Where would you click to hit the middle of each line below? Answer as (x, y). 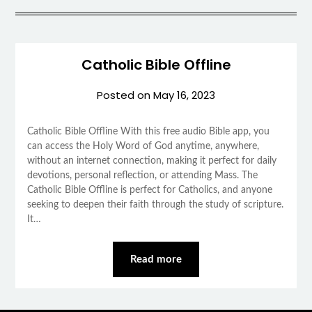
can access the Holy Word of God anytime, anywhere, (143, 146)
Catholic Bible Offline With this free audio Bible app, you (148, 131)
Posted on (125, 95)
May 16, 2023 (184, 95)
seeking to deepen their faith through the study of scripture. (155, 204)
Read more (156, 259)
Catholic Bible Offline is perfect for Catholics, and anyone (149, 190)
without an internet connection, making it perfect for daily (151, 161)
